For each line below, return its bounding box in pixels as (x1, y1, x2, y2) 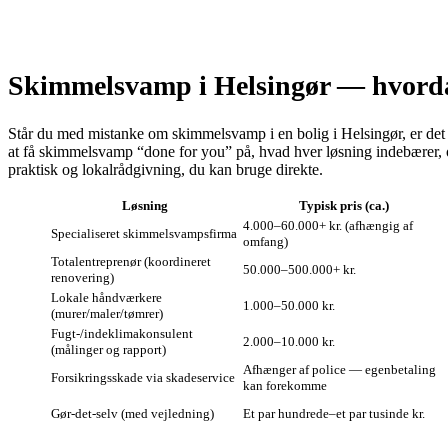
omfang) (243, 234, 288, 250)
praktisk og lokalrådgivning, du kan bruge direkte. (8, 161, 323, 179)
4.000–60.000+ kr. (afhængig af (243, 218, 413, 234)
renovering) (51, 270, 114, 286)
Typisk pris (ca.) (299, 198, 389, 214)
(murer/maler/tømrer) (51, 306, 163, 322)
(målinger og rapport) (51, 342, 166, 358)
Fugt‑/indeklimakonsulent (51, 326, 193, 342)
